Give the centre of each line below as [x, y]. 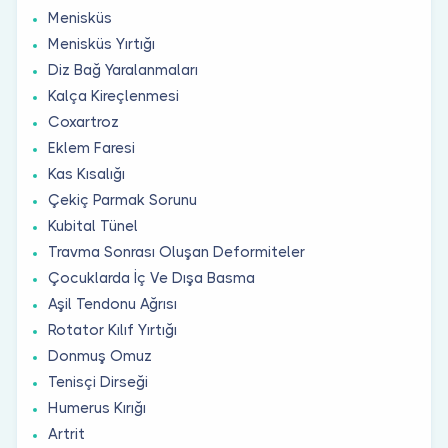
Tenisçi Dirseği [98, 381]
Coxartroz [83, 121]
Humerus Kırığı [97, 407]
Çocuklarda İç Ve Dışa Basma [151, 277]
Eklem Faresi [91, 147]
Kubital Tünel [93, 225]
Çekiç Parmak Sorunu [122, 199]
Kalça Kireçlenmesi [113, 95]
